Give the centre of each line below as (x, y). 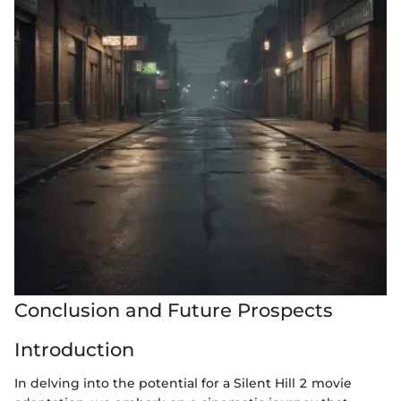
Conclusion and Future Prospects (174, 311)
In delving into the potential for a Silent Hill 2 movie (183, 384)
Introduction (74, 349)
